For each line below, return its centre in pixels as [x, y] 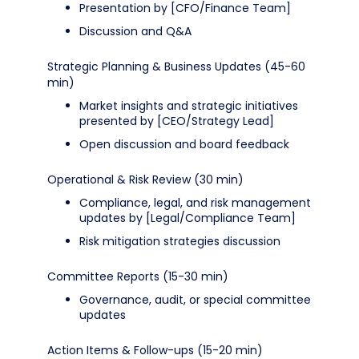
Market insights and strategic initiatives [189, 106]
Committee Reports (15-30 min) [138, 276]
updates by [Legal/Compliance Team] [188, 218]
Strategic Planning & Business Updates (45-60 [176, 67]
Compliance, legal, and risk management [195, 203]
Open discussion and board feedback [184, 144]
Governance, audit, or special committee [195, 300]
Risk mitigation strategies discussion [180, 241]
